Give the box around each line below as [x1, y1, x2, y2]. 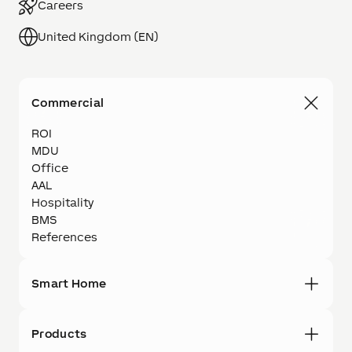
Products [31, 327, 87, 341]
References [31, 230, 97, 244]
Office [31, 161, 68, 175]
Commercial [31, 96, 104, 110]
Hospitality [31, 196, 93, 210]
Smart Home [31, 277, 107, 291]
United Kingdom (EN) [38, 30, 159, 44]
